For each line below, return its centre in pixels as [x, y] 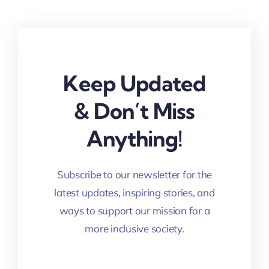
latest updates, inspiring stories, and [134, 193]
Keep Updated [134, 83]
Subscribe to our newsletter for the [134, 175]
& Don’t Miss [134, 111]
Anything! [134, 139]
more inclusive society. [134, 229]
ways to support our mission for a [134, 211]
